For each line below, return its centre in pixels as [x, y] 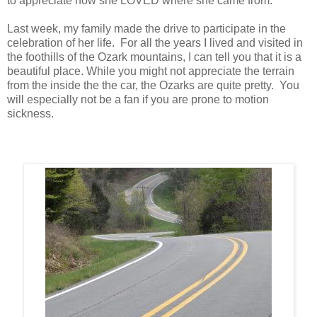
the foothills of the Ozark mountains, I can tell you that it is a [154, 57]
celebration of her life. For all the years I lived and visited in [155, 42]
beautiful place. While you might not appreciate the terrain [151, 71]
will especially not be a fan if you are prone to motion [138, 99]
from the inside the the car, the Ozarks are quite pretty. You [153, 85]
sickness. [30, 113]
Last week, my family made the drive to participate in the [146, 28]
